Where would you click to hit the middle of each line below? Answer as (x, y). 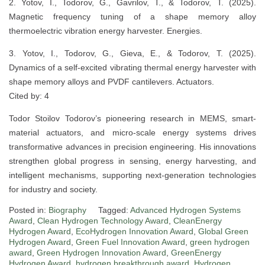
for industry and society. (53, 190)
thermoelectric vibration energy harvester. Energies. (106, 31)
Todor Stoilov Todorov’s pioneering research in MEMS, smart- (132, 119)
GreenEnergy (196, 253)
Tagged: (114, 210)
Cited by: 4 (29, 96)
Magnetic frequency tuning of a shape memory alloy (132, 17)
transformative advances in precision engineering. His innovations (132, 147)
